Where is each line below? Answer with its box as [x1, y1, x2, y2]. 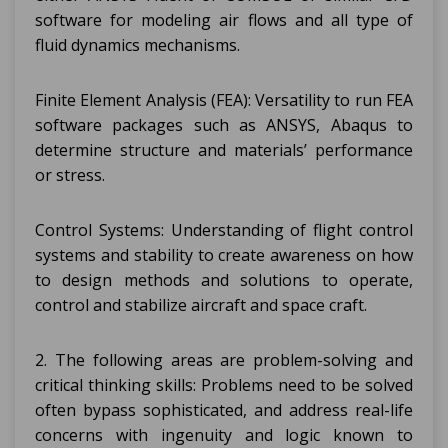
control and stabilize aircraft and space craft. [35, 294, 367, 316]
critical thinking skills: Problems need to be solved [35, 374, 413, 396]
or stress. [35, 164, 105, 186]
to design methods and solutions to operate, [35, 269, 413, 291]
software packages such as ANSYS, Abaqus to [35, 114, 413, 136]
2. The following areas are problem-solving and [35, 349, 413, 371]
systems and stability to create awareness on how [35, 244, 413, 266]
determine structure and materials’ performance [35, 139, 413, 161]
